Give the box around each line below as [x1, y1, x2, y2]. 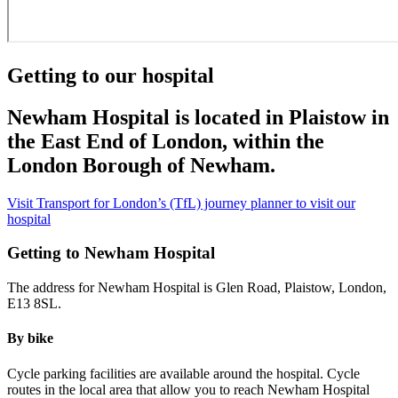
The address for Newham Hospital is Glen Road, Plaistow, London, [7, 280, 386, 295]
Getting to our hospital [7, 63, 214, 87]
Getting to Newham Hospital [7, 243, 215, 263]
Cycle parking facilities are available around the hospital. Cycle [7, 365, 360, 381]
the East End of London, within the [7, 129, 324, 153]
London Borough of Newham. [7, 153, 275, 177]
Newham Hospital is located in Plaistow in [7, 105, 389, 129]
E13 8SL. [7, 296, 65, 311]
